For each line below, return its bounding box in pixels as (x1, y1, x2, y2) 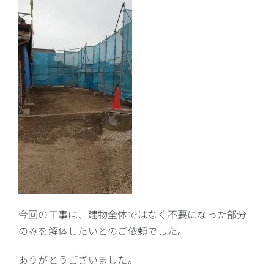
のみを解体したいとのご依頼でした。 (18, 223, 188, 238)
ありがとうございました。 (18, 251, 138, 267)
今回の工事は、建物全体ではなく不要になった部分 (18, 206, 247, 221)
